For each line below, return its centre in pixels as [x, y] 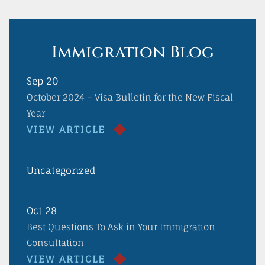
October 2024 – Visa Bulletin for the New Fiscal [130, 97]
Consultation [55, 243]
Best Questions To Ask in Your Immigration [121, 227]
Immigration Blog [132, 52]
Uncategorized [61, 170]
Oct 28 [42, 211]
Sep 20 [43, 81]
